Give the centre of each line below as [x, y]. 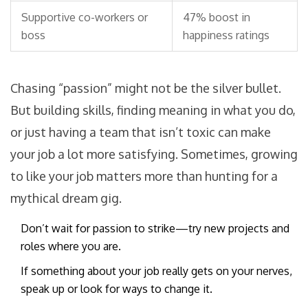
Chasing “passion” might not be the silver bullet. [146, 88]
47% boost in [217, 18]
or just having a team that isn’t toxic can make [141, 132]
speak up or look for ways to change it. [117, 289]
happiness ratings [226, 35]
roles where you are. [71, 246]
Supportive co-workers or [85, 18]
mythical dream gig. [66, 198]
